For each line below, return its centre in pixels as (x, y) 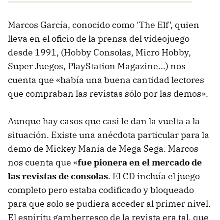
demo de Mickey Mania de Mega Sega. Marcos (103, 149)
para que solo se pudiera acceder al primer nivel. (109, 204)
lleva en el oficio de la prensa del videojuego (99, 39)
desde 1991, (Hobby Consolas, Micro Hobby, (99, 53)
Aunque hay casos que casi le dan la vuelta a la (104, 121)
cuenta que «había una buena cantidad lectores (106, 80)
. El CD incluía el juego (154, 176)
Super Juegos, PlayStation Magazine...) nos (97, 66)
